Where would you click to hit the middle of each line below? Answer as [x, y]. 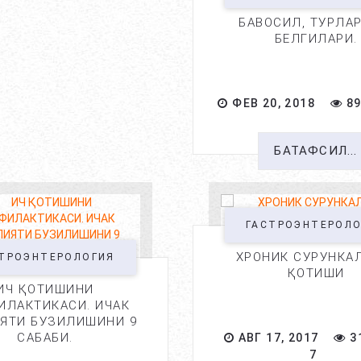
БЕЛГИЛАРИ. [316, 39]
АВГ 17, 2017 [277, 338]
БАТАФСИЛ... [316, 151]
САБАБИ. [45, 338]
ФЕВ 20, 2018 [272, 103]
